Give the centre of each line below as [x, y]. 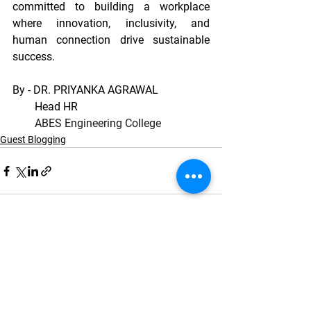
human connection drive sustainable [111, 40]
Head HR [56, 107]
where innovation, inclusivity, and [111, 23]
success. [34, 57]
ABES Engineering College [98, 123]
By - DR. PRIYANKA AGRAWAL [85, 90]
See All [208, 249]
